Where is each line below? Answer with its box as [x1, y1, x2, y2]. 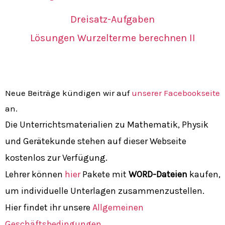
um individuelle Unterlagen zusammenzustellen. [5, 185, 204, 196]
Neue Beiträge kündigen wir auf [5, 87, 132, 98]
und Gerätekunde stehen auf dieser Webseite [5, 135, 186, 147]
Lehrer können [5, 168, 65, 180]
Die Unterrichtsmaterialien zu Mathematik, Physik [5, 119, 208, 130]
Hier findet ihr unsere [5, 201, 92, 213]
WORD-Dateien [129, 168, 187, 180]
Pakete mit [80, 168, 129, 180]
